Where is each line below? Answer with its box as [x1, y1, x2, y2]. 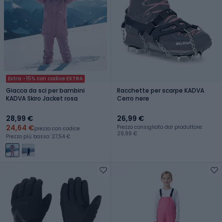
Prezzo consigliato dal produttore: [117, 123, 203, 131]
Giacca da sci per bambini [6, 86, 85, 95]
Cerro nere [117, 94, 149, 103]
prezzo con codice [34, 124, 80, 132]
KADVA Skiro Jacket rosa [6, 94, 78, 103]
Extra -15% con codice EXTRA [8, 74, 83, 82]
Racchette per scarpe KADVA [117, 86, 204, 95]
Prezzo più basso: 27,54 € [6, 132, 70, 140]
